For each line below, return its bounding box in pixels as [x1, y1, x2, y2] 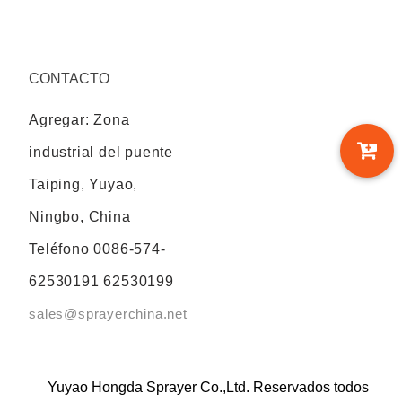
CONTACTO [29, 70, 110, 86]
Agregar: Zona [29, 111, 130, 127]
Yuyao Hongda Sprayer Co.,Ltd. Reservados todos [47, 379, 369, 395]
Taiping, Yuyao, [29, 176, 138, 192]
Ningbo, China [29, 208, 131, 224]
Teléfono [29, 240, 90, 257]
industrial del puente [29, 144, 174, 160]
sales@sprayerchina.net [29, 305, 188, 321]
